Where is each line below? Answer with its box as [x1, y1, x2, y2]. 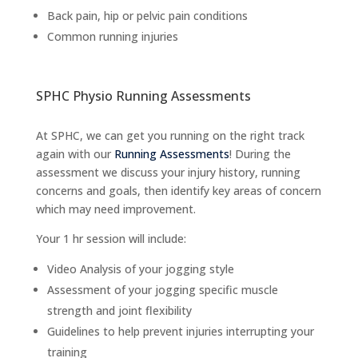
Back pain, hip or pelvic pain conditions [46, 7, 248, 23]
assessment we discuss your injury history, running [35, 164, 300, 180]
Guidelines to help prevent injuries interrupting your [46, 323, 314, 339]
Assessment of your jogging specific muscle [46, 281, 278, 297]
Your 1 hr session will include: [35, 230, 186, 246]
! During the [229, 145, 291, 161]
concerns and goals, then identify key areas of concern [35, 182, 321, 198]
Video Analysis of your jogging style [46, 261, 234, 276]
